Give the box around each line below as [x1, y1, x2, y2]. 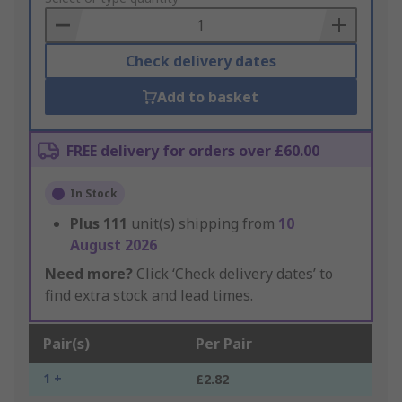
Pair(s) [43, 334, 90, 354]
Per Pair [196, 334, 252, 354]
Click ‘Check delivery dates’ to [133, 264, 333, 284]
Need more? [45, 264, 133, 284]
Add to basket [157, 87, 259, 108]
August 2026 [70, 235, 157, 256]
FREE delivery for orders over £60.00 [66, 141, 319, 162]
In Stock [70, 186, 118, 202]
